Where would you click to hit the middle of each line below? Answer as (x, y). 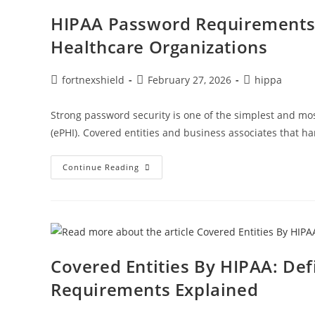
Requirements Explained (155, 290)
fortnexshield (93, 79)
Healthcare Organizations (159, 46)
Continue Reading (101, 167)
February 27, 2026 (189, 79)
